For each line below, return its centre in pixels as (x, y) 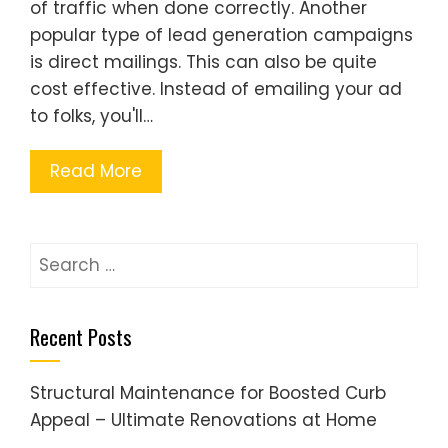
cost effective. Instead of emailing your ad (216, 89)
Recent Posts (81, 336)
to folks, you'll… (91, 116)
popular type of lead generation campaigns (221, 35)
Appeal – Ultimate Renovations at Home (203, 420)
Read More (96, 171)
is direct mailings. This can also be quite (203, 62)
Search (59, 255)
